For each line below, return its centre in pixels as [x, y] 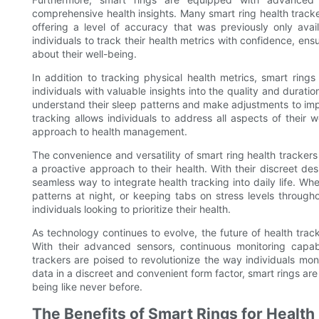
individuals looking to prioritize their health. [131, 209]
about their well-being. [84, 53]
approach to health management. [110, 131]
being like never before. [87, 286]
